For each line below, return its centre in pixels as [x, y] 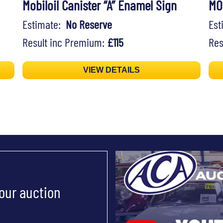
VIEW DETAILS [111, 70]
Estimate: [44, 24]
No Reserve [89, 24]
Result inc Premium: [64, 42]
